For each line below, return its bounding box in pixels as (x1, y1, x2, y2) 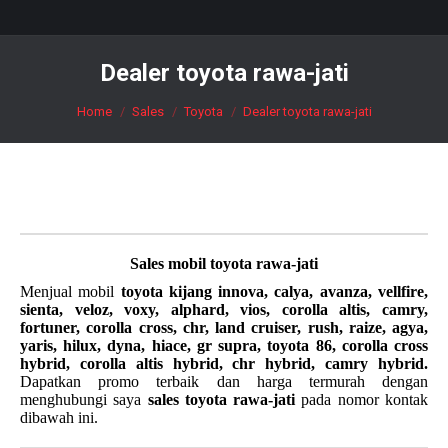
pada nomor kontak (295, 391, 429, 408)
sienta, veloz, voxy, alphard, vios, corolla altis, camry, (20, 301, 428, 318)
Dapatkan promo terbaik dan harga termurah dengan (20, 373, 428, 390)
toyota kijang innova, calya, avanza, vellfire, (120, 283, 429, 300)
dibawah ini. (20, 409, 98, 426)
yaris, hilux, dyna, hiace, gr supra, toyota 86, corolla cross (20, 337, 428, 354)
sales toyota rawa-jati (147, 391, 296, 408)
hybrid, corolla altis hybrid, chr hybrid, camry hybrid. (20, 355, 428, 372)
